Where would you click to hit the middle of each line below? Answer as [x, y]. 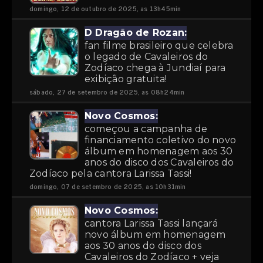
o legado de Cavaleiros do [146, 57]
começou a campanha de [146, 129]
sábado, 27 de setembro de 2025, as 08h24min [107, 92]
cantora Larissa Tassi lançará [151, 223]
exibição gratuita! [126, 79]
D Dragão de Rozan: [136, 33]
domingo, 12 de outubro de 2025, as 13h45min [105, 8]
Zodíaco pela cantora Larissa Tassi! [111, 173]
